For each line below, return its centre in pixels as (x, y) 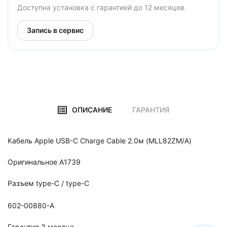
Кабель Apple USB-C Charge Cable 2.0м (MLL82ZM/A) (100, 141)
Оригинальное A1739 (44, 162)
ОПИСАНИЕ (92, 110)
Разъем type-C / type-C (48, 183)
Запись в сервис (55, 30)
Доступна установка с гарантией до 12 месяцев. (102, 7)
